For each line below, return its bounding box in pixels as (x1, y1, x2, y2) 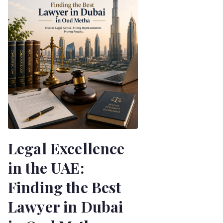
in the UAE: (8, 157, 84, 178)
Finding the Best (8, 177, 121, 197)
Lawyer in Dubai (8, 196, 123, 217)
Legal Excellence (8, 138, 125, 158)
